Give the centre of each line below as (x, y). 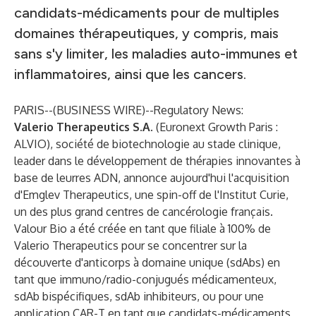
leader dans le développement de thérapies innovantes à (157, 161)
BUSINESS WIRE (99, 110)
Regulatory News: (199, 110)
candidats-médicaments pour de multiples (147, 13)
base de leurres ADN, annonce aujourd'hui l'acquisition (152, 178)
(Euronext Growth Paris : (215, 127)
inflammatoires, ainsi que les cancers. (130, 74)
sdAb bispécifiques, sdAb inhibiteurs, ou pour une (139, 296)
